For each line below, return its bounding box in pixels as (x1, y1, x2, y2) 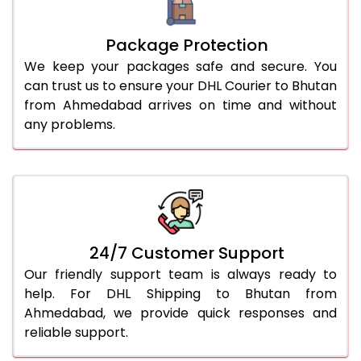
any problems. (24, 114, 115, 134)
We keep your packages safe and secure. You (24, 56, 337, 76)
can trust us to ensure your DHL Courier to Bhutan (24, 76, 337, 95)
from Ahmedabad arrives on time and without (24, 95, 337, 114)
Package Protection (106, 33, 268, 56)
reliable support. (24, 322, 128, 342)
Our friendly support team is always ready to (24, 264, 337, 284)
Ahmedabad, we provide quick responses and (24, 303, 337, 322)
